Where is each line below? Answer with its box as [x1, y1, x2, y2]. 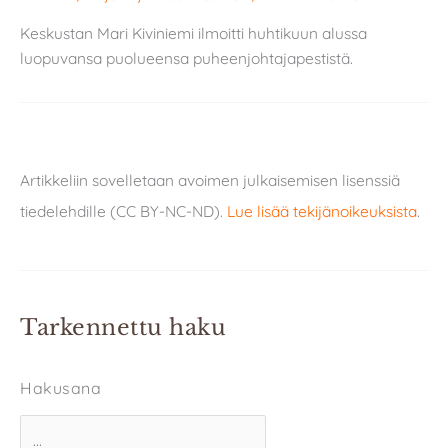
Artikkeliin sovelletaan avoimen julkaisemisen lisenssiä [20, 169, 400, 190]
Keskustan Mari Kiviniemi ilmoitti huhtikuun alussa [20, 22, 367, 43]
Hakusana [20, 378, 101, 399]
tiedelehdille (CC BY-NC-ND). [20, 200, 227, 221]
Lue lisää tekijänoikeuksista [227, 200, 417, 221]
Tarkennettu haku [20, 313, 226, 341]
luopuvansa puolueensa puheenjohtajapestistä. [20, 47, 353, 68]
